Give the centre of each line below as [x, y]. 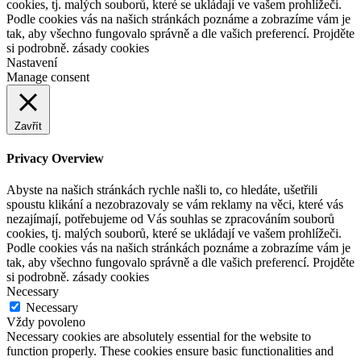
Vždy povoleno [46, 322]
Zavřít [28, 126]
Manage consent [48, 77]
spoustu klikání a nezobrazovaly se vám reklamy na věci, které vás [175, 205]
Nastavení [32, 62]
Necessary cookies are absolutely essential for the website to [159, 337]
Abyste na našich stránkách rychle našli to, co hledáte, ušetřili [162, 190]
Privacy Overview [55, 159]
